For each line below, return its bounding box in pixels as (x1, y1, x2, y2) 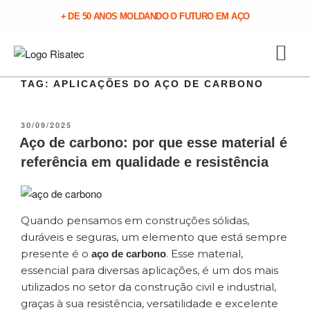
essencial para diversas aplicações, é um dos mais (21, 264, 278, 277)
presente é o (21, 247, 91, 261)
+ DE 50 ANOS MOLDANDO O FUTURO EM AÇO (60, 11, 250, 21)
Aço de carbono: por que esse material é (19, 135, 287, 151)
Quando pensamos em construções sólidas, (21, 214, 249, 228)
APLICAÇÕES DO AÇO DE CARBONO (53, 78, 264, 89)
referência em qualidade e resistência (21, 154, 268, 170)
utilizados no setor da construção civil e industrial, (21, 280, 276, 294)
